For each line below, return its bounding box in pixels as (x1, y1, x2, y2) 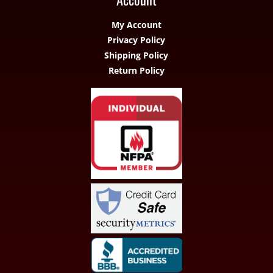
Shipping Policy (104, 49, 169, 62)
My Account (111, 19, 161, 31)
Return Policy (108, 65, 165, 77)
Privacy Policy (107, 34, 166, 46)
